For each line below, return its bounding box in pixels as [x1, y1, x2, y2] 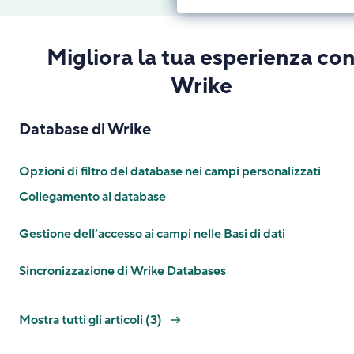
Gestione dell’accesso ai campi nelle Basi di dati [19, 225, 285, 243]
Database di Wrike [19, 119, 151, 140]
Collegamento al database [19, 188, 166, 205]
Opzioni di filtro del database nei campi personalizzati [19, 163, 321, 180]
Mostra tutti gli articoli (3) [19, 311, 164, 329]
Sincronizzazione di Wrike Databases [19, 262, 226, 280]
